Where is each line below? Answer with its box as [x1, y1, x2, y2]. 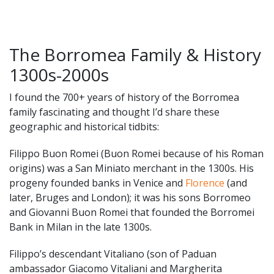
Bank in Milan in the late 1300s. [9, 220, 152, 234]
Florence [185, 176, 224, 190]
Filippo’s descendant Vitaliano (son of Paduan [9, 246, 217, 261]
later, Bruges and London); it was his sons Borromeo [9, 190, 251, 204]
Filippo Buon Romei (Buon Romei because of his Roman [9, 146, 264, 160]
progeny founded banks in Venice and [9, 176, 185, 190]
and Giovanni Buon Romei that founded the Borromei [9, 205, 254, 219]
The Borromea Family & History [9, 42, 261, 66]
